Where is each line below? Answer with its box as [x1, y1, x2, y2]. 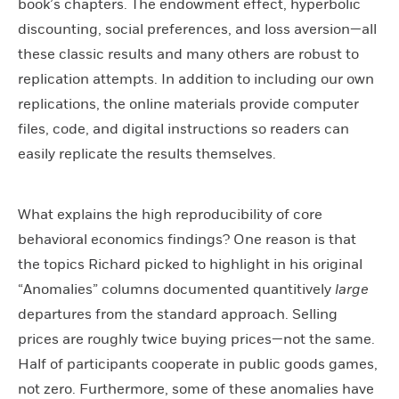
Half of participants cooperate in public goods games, [18, 354, 378, 373]
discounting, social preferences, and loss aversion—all [18, 20, 377, 38]
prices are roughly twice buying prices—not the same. [18, 330, 375, 348]
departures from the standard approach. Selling [18, 305, 338, 323]
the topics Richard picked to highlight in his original [18, 255, 362, 273]
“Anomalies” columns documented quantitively [18, 280, 335, 298]
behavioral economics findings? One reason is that [18, 230, 356, 248]
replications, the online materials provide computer [18, 94, 359, 113]
